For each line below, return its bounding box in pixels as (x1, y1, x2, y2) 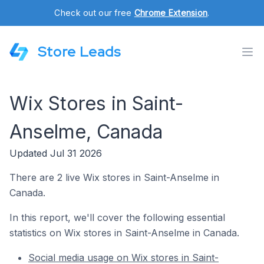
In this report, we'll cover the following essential (9, 212, 225, 223)
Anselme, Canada (9, 120, 163, 143)
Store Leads (38, 42, 121, 61)
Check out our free (54, 8, 134, 18)
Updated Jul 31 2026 (9, 147, 102, 159)
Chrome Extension (134, 8, 208, 18)
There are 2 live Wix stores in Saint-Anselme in (9, 171, 219, 183)
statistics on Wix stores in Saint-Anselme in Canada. (9, 227, 239, 239)
